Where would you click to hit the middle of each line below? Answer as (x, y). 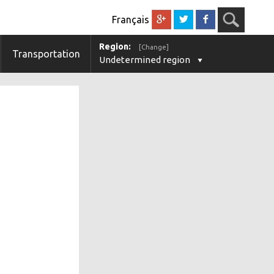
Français (130, 19)
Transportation (46, 54)
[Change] (154, 47)
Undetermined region (144, 60)
